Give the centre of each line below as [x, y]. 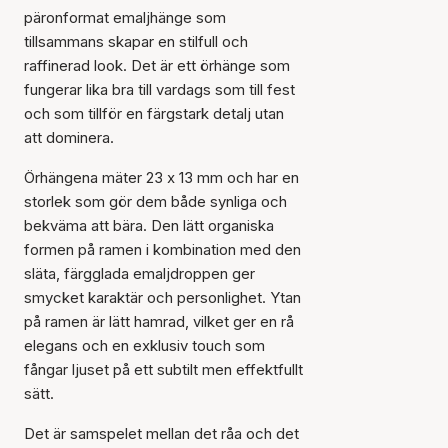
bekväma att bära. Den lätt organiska [149, 225]
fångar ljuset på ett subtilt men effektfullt [163, 369]
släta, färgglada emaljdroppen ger [139, 273]
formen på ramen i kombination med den [162, 249]
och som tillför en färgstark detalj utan [154, 113]
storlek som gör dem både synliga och [155, 201]
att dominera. [69, 137]
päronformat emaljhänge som [125, 17]
